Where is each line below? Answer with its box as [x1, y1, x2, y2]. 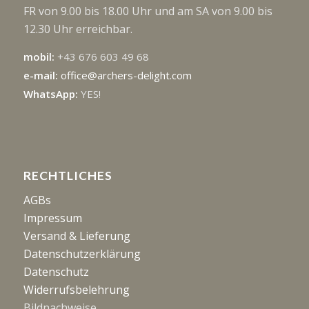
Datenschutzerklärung [23, 246, 141, 262]
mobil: [23, 49, 57, 63]
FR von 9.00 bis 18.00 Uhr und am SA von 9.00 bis [23, 3, 272, 19]
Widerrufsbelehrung [23, 282, 130, 298]
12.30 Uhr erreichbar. [23, 21, 132, 37]
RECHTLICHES [23, 168, 112, 183]
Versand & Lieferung [23, 228, 130, 244]
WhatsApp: [23, 86, 81, 101]
